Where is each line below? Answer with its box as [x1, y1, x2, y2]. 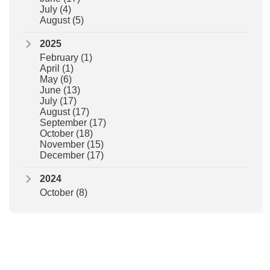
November [40, 139, 87, 150]
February [40, 52, 81, 63]
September [40, 118, 89, 128]
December [40, 150, 87, 161]
